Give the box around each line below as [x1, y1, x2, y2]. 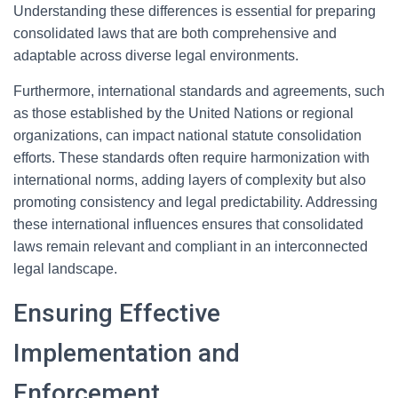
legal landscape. [13, 261, 117, 276]
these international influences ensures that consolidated [13, 217, 363, 232]
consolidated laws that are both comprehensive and [13, 26, 337, 41]
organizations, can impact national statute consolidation [13, 128, 362, 143]
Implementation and [13, 338, 240, 368]
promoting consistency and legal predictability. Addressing [13, 195, 378, 210]
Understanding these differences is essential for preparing [13, 4, 376, 19]
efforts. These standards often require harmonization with [13, 150, 370, 165]
